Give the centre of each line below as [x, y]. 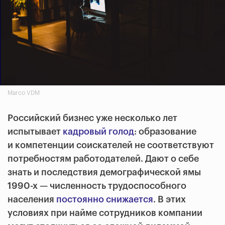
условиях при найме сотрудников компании [105, 213]
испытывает [35, 132]
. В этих [170, 200]
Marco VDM [24, 93]
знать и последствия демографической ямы [104, 173]
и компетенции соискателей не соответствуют [111, 145]
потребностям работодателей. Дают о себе [103, 159]
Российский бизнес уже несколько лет [92, 118]
